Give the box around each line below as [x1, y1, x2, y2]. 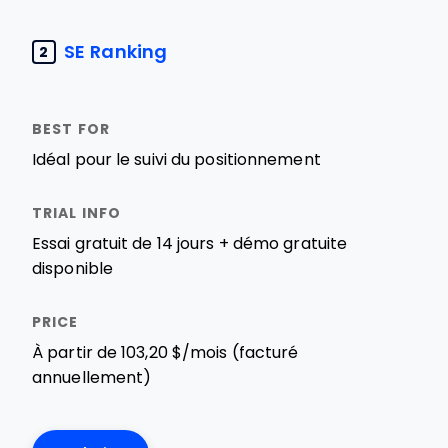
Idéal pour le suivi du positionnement [32, 151, 321, 168]
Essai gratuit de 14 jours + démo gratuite [32, 235, 348, 252]
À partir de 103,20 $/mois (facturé [32, 344, 299, 361]
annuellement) [32, 369, 152, 386]
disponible [32, 260, 113, 277]
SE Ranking [64, 41, 167, 62]
